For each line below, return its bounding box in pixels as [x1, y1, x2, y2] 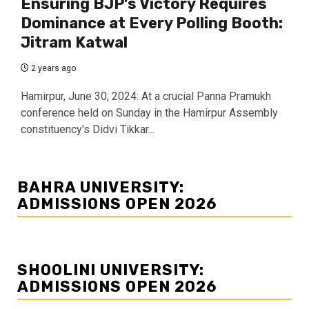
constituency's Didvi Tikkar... [21, 123, 154, 137]
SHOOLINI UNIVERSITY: [17, 261, 204, 280]
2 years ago [29, 63, 76, 74]
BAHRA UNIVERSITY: [17, 178, 184, 197]
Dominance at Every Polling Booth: [21, 14, 283, 33]
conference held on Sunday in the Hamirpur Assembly [21, 106, 278, 120]
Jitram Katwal [21, 33, 128, 52]
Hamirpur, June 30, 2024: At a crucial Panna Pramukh [21, 90, 271, 103]
